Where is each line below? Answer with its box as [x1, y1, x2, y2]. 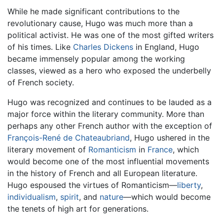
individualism [7, 191, 56, 202]
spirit [60, 191, 79, 202]
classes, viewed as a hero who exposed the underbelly [7, 65, 211, 75]
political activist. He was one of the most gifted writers [7, 30, 214, 40]
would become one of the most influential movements [7, 156, 209, 166]
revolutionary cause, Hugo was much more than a [7, 18, 193, 28]
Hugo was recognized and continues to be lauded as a [7, 97, 212, 107]
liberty [177, 180, 201, 190]
